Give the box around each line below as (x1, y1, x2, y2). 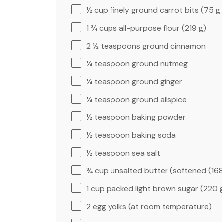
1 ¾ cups (86, 22, 117, 33)
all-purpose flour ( (117, 22, 185, 33)
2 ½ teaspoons (86, 40, 140, 51)
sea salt (130, 147, 160, 158)
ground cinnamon (140, 40, 206, 51)
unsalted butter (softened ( (109, 165, 211, 176)
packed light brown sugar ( (105, 183, 203, 194)
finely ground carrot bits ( (108, 4, 204, 15)
